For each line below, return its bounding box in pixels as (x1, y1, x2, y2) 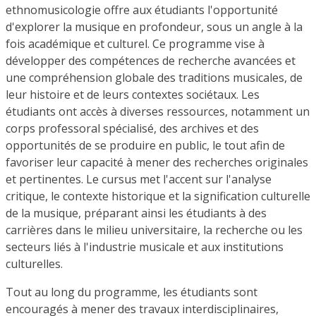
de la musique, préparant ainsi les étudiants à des (6, 205, 267, 221)
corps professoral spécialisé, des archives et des (6, 120, 259, 136)
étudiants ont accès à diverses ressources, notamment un (6, 103, 310, 119)
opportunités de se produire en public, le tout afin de (6, 137, 285, 153)
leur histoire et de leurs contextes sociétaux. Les (6, 86, 260, 102)
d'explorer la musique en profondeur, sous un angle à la (6, 18, 303, 35)
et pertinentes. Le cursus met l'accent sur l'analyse (6, 171, 272, 187)
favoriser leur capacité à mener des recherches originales (6, 154, 308, 170)
